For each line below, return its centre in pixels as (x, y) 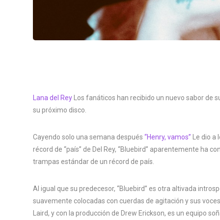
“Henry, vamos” (168, 137)
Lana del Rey (53, 97)
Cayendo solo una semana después (89, 137)
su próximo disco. (60, 110)
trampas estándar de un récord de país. (94, 161)
